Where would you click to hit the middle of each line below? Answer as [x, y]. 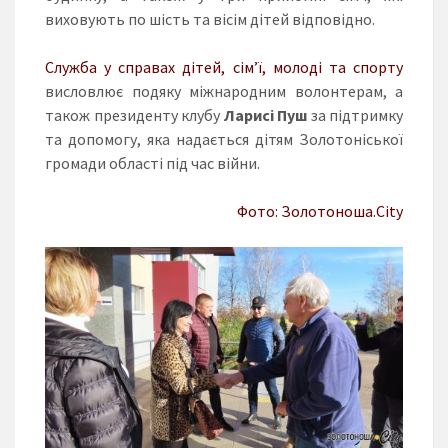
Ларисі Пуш [265, 114]
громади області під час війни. [152, 162]
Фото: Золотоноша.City [320, 210]
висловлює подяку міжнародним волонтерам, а [224, 90]
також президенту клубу [134, 114]
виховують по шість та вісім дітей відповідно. [210, 18]
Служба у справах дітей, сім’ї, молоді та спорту [224, 66]
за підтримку [355, 114]
